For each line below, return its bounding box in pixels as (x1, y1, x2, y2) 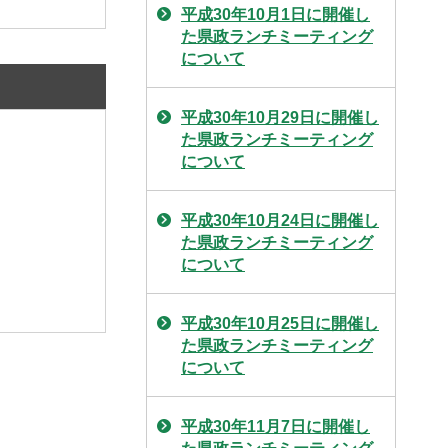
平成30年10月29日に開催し (181, 109, 379, 126)
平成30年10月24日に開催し (181, 212, 379, 229)
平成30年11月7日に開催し (181, 418, 370, 435)
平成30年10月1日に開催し (181, 6, 370, 23)
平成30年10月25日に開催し (181, 315, 379, 332)
